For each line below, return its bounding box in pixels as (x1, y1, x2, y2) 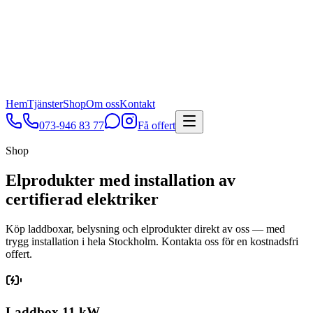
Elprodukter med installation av (6, 170, 235, 189)
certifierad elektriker (6, 189, 159, 208)
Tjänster (27, 98, 63, 110)
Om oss (86, 98, 119, 110)
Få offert (138, 119, 175, 131)
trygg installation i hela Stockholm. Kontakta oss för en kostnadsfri (6, 235, 298, 247)
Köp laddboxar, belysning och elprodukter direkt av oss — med (6, 222, 285, 235)
